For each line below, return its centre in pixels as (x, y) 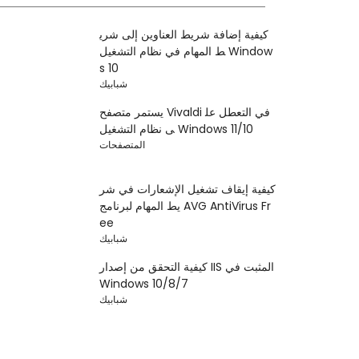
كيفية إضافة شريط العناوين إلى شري (184, 35)
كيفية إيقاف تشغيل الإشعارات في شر (188, 190)
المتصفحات (123, 145)
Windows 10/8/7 (144, 284)
